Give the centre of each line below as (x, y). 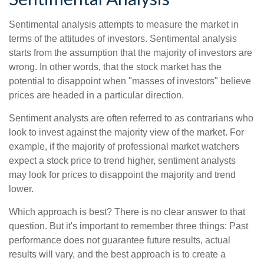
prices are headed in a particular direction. (96, 95)
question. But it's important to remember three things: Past (128, 226)
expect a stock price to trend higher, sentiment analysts (122, 161)
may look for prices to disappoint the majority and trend (122, 175)
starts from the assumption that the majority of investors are (131, 53)
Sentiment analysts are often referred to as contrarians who (131, 118)
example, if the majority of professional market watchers (124, 146)
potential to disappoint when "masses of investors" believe (130, 81)
